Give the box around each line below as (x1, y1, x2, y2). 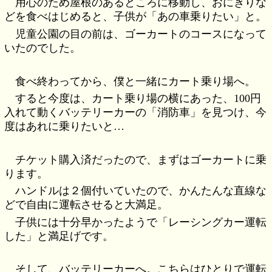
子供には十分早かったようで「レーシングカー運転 (15, 216, 267, 228)
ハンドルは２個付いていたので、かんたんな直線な (15, 185, 267, 197)
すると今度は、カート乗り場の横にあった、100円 (15, 92, 262, 104)
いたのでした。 (4, 41, 81, 54)
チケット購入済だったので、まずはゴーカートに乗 (15, 153, 267, 166)
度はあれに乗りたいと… (4, 120, 125, 132)
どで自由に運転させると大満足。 (4, 199, 169, 211)
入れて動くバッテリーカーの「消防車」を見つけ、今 (4, 106, 267, 118)
